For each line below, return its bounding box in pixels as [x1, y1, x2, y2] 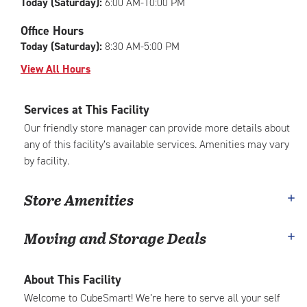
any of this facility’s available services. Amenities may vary [24, 137, 289, 151]
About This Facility [24, 271, 121, 288]
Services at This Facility [24, 101, 149, 118]
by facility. [24, 153, 69, 168]
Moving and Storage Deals [24, 227, 206, 249]
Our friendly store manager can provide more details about [24, 121, 290, 135]
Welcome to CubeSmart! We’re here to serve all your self [24, 291, 280, 305]
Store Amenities [24, 188, 134, 210]
